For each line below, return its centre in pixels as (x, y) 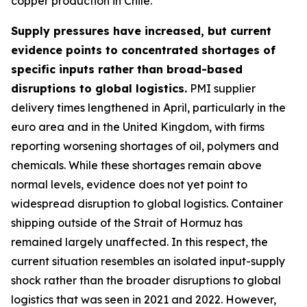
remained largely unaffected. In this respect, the (139, 242)
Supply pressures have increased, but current (141, 31)
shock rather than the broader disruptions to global (146, 280)
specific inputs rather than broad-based (127, 69)
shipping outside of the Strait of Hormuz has (127, 223)
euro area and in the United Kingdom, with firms (138, 127)
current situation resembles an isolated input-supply (148, 261)
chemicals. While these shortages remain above (136, 165)
